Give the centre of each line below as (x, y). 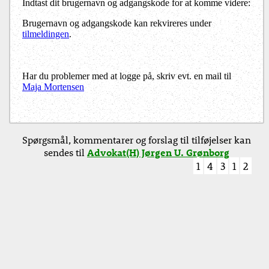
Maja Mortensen (53, 87)
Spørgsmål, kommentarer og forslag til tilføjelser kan (137, 140)
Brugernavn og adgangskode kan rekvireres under (117, 23)
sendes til (65, 153)
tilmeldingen (46, 34)
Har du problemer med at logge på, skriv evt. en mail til (127, 76)
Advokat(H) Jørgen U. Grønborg (158, 153)
